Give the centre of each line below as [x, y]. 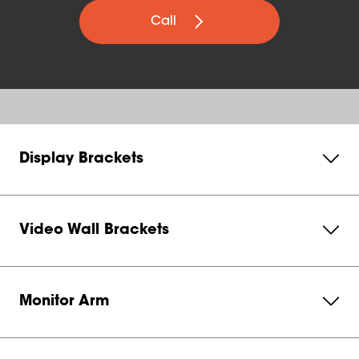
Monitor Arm [64, 302]
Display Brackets [81, 159]
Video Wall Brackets [94, 231]
